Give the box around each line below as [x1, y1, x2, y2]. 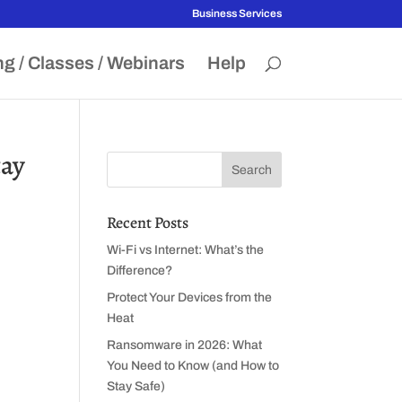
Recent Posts [107, 212, 189, 233]
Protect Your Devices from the [107, 291, 273, 304]
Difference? [107, 264, 173, 277]
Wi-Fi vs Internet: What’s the [107, 243, 265, 257]
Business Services [191, 7, 282, 20]
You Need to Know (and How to [107, 359, 280, 372]
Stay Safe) [107, 380, 166, 393]
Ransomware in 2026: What [107, 338, 263, 352]
